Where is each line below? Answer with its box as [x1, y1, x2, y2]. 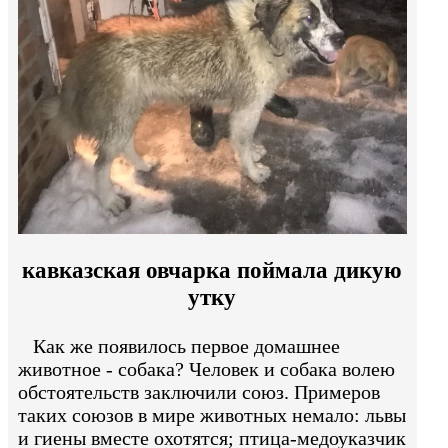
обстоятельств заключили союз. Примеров [18, 380, 380, 403]
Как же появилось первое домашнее [18, 334, 340, 357]
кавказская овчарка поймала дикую [22, 257, 403, 284]
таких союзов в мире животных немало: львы [18, 403, 406, 426]
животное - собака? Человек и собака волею [18, 357, 395, 380]
